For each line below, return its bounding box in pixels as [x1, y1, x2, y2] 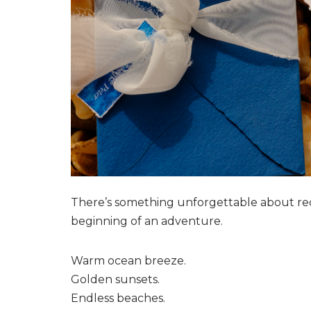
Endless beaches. [71, 291, 165, 305]
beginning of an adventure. [71, 214, 223, 228]
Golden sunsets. [71, 272, 160, 286]
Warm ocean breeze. [71, 253, 186, 267]
